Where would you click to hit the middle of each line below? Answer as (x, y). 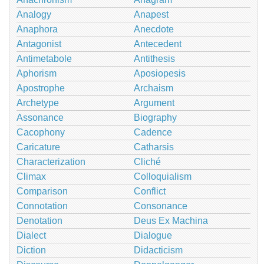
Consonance (160, 206)
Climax (31, 177)
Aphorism (37, 74)
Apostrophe (41, 88)
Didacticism (158, 250)
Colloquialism (162, 177)
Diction (31, 250)
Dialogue (153, 236)
